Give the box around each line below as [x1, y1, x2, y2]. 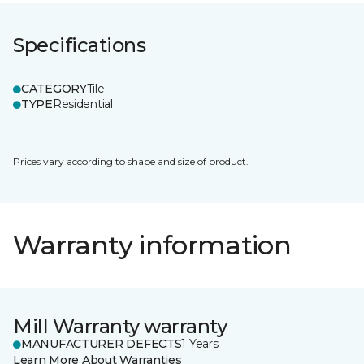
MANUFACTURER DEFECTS [21, 336, 182, 351]
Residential [52, 97, 113, 111]
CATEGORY [21, 81, 87, 96]
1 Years [181, 336, 219, 351]
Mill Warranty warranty [13, 314, 227, 338]
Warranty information [13, 229, 292, 261]
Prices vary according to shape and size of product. [13, 155, 249, 167]
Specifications [13, 33, 146, 57]
